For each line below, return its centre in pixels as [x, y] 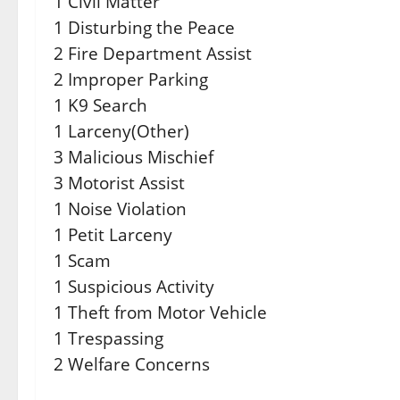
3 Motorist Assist [119, 183]
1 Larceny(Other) [121, 131]
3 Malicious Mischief [133, 157]
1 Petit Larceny [113, 234]
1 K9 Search [100, 105]
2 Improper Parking [131, 79]
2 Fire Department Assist [153, 53]
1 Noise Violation [120, 208]
